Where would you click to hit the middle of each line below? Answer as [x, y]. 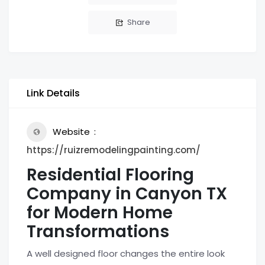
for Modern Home [100, 213]
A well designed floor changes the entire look [126, 253]
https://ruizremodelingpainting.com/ [114, 150]
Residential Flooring [110, 175]
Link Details [53, 93]
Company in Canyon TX [127, 194]
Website [71, 132]
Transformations [98, 232]
